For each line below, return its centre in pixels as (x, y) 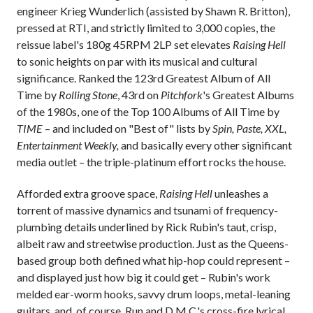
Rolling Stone (88, 95)
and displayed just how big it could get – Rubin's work (144, 277)
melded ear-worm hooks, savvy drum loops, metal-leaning (154, 294)
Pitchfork (182, 95)
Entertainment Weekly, (69, 145)
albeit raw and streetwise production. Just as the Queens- (153, 244)
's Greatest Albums (248, 95)
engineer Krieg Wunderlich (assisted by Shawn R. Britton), (153, 11)
